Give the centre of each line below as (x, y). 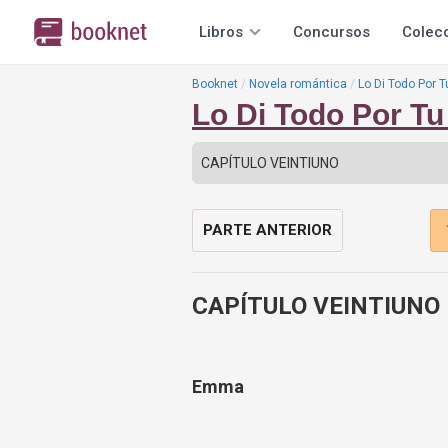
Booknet (215, 84)
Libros (221, 32)
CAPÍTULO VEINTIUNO (316, 306)
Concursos (331, 32)
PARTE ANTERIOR (267, 230)
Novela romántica (298, 84)
